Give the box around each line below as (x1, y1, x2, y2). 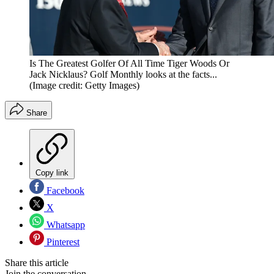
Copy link (35, 168, 68, 178)
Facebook (44, 185, 84, 196)
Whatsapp (44, 220, 85, 231)
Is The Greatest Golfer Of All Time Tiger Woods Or (29, 58, 229, 69)
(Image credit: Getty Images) (29, 80, 139, 91)
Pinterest (44, 237, 80, 248)
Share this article (5, 257, 68, 268)
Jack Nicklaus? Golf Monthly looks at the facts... (29, 69, 217, 80)
